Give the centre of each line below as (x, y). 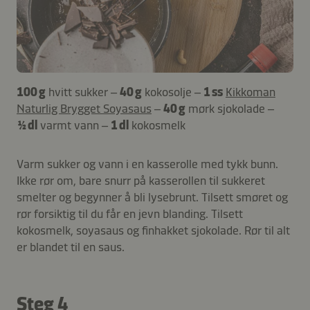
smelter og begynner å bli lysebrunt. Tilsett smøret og (152, 197)
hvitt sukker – (84, 92)
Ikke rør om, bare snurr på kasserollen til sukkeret (141, 180)
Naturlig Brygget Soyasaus (84, 108)
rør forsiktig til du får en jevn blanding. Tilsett (130, 213)
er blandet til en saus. (71, 247)
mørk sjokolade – (231, 108)
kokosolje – (174, 92)
